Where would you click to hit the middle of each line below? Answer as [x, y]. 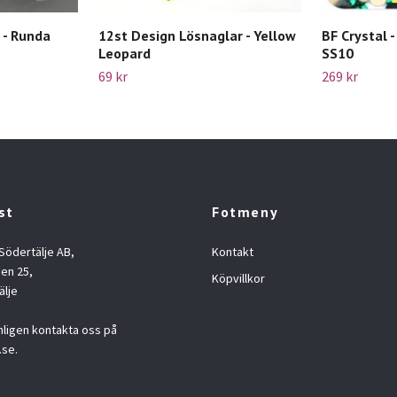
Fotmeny [245, 211]
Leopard [125, 53]
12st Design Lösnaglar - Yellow [197, 35]
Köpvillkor [238, 278]
